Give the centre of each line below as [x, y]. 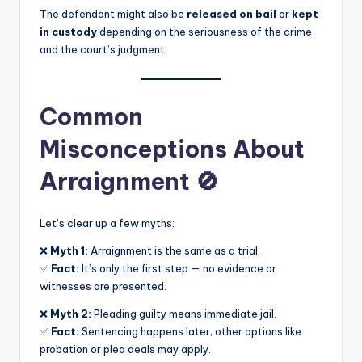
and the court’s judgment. [103, 49]
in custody [68, 31]
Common [91, 116]
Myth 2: [71, 313]
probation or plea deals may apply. [125, 349]
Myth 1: [69, 250]
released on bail [232, 13]
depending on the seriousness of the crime [204, 31]
